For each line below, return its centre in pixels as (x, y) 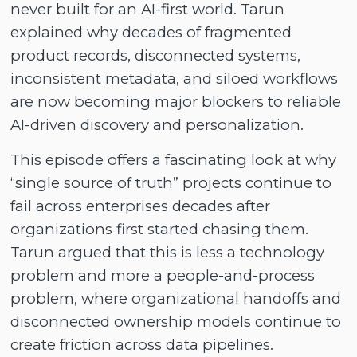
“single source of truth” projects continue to (171, 183)
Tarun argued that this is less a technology (168, 253)
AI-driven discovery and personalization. (157, 124)
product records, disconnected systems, (156, 55)
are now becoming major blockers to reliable (176, 101)
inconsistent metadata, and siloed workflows (175, 78)
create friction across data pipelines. (142, 345)
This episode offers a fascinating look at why (174, 160)
